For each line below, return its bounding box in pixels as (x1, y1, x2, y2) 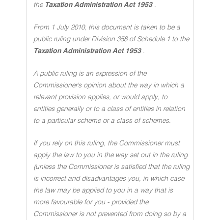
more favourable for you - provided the (33, 199, 148, 206)
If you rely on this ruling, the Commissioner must (33, 140, 180, 147)
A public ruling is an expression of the (33, 70, 146, 77)
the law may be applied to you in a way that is (33, 187, 173, 194)
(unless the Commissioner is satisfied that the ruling (33, 164, 190, 170)
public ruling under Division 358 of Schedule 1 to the (33, 36, 189, 43)
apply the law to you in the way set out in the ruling (33, 152, 188, 159)
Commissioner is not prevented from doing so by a (33, 211, 186, 218)
